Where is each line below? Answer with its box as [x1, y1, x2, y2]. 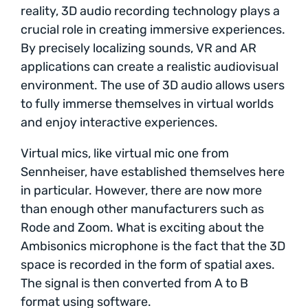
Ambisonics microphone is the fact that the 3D [21, 238, 285, 254]
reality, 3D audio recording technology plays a [21, 3, 280, 19]
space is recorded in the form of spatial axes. [21, 256, 275, 272]
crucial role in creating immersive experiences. [21, 21, 285, 37]
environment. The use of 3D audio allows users [21, 77, 285, 93]
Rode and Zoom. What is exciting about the [21, 219, 264, 235]
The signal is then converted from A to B [21, 275, 248, 291]
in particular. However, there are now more [21, 182, 262, 198]
